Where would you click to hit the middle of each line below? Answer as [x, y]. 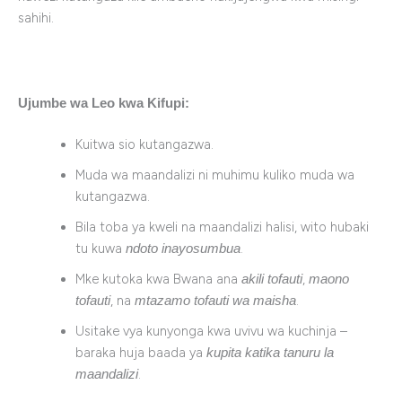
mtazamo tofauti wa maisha [215, 300]
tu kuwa [100, 248]
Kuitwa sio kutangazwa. [144, 144]
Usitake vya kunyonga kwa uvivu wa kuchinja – [211, 331]
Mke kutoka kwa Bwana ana [158, 279]
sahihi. [36, 18]
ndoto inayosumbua [183, 248]
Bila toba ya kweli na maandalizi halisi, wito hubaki [222, 227]
